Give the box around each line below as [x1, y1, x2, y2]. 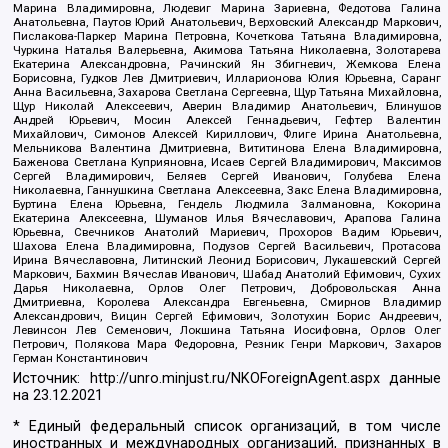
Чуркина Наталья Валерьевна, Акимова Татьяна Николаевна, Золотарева [13, 43, 441, 58]
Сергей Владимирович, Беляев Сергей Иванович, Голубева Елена [13, 169, 441, 184]
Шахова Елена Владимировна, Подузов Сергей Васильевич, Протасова [13, 239, 441, 254]
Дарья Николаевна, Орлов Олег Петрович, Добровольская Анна [13, 281, 441, 296]
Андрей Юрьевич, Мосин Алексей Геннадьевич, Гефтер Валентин [13, 113, 441, 128]
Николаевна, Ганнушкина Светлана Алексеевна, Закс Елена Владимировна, [13, 183, 441, 198]
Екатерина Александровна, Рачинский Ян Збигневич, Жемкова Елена [13, 57, 441, 72]
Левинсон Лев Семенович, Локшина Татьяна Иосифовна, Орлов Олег [13, 323, 441, 338]
